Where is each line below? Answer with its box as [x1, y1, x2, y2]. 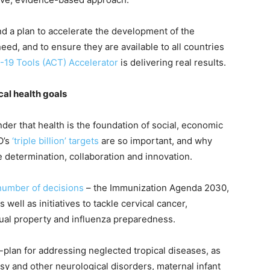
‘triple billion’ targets [12, 135, 99, 147]
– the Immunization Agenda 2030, [84, 182, 229, 194]
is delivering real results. [118, 57, 226, 69]
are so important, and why [99, 135, 212, 147]
